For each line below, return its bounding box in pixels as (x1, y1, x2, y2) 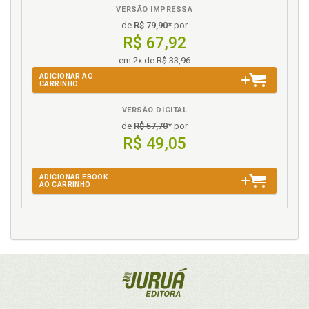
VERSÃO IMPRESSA (116, 5, 193, 14)
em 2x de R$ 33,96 (119, 55, 190, 66)
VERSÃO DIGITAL (121, 106, 188, 115)
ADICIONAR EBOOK (39, 173, 108, 181)
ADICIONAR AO (39, 72, 94, 81)
